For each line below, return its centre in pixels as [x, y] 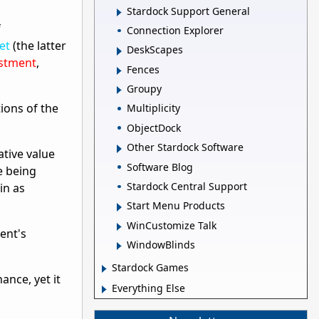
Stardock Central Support [187, 186]
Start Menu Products [176, 206]
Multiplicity [153, 108]
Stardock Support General [188, 11]
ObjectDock [154, 127]
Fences [143, 69]
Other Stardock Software [185, 147]
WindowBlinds [161, 245]
